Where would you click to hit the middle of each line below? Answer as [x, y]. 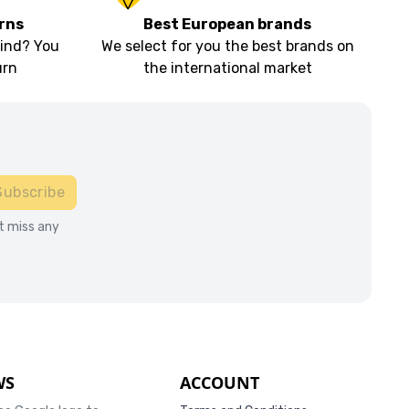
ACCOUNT [219, 383]
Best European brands [228, 25]
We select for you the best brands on [227, 47]
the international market [227, 68]
